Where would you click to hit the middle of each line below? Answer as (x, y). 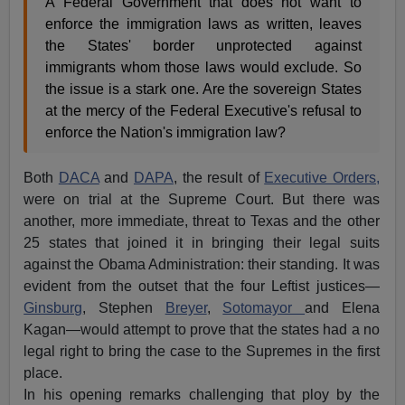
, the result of (219, 178)
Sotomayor (264, 308)
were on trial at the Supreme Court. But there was (202, 200)
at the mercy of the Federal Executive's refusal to (203, 111)
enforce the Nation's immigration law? (166, 133)
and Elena (342, 308)
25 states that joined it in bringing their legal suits (202, 243)
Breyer (186, 308)
